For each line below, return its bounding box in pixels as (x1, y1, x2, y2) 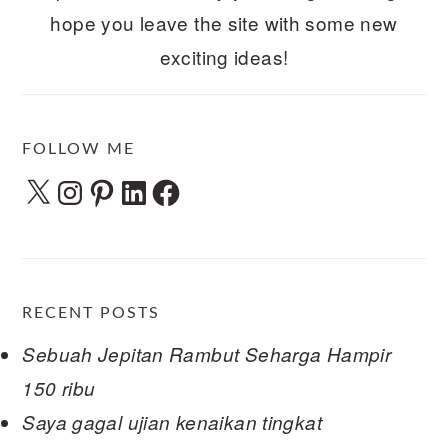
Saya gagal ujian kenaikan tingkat (22, 408, 322, 435)
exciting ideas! (159, 43, 289, 70)
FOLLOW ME (22, 141, 136, 157)
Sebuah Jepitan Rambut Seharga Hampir (22, 340, 392, 367)
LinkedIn (117, 172, 194, 199)
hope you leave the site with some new (50, 9, 398, 36)
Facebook (149, 172, 239, 199)
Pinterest (85, 172, 165, 199)
